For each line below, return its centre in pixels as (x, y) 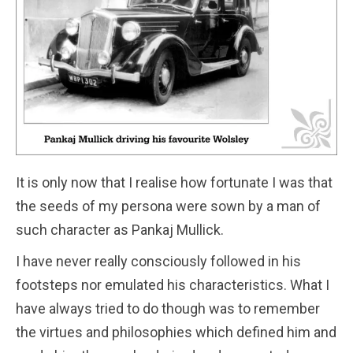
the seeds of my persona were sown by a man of (168, 206)
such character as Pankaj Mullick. (120, 230)
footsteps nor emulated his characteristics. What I (173, 285)
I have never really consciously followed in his (158, 262)
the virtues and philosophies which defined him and (176, 333)
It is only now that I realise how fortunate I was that (174, 183)
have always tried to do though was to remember (168, 309)
